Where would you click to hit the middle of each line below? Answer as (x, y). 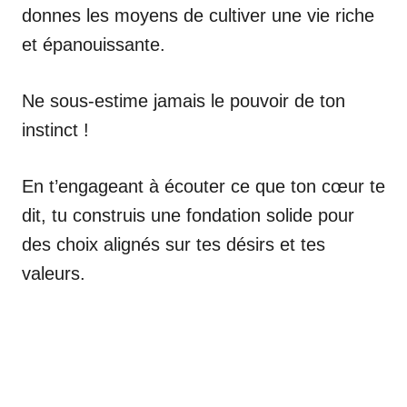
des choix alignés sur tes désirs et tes (174, 244)
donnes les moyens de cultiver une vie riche (198, 15)
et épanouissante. (94, 44)
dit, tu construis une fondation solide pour (188, 215)
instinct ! (55, 129)
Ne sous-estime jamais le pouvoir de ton (184, 100)
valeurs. (54, 273)
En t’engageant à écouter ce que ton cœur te (203, 186)
